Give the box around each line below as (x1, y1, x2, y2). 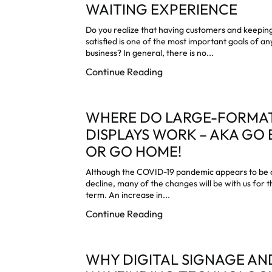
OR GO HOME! (86, 142, 182, 161)
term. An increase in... (86, 189, 171, 201)
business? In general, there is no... (86, 47, 214, 59)
